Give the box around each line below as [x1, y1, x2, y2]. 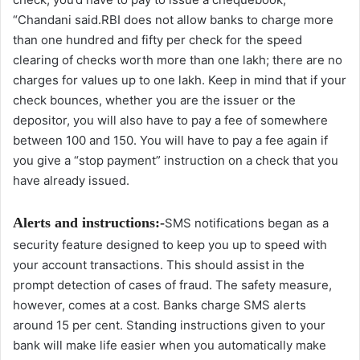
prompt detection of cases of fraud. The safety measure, [13, 277, 332, 293]
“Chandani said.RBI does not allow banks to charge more [13, 12, 333, 28]
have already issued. [13, 173, 129, 189]
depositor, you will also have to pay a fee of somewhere [13, 112, 328, 129]
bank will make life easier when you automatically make [13, 337, 326, 354]
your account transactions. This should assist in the [13, 257, 305, 273]
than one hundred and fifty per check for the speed [13, 32, 302, 48]
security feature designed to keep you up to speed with [13, 237, 327, 253]
